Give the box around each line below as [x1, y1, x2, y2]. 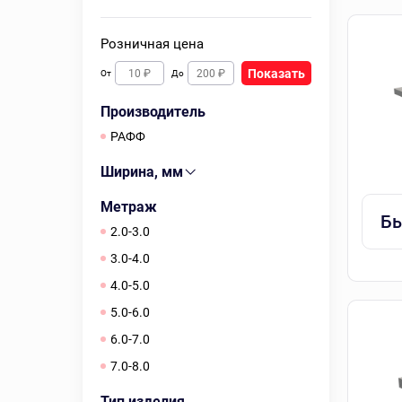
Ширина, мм [100, 163, 183, 180]
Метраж [100, 198, 157, 215]
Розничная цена [100, 36, 204, 52]
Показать [248, 66, 305, 81]
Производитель [100, 103, 205, 120]
